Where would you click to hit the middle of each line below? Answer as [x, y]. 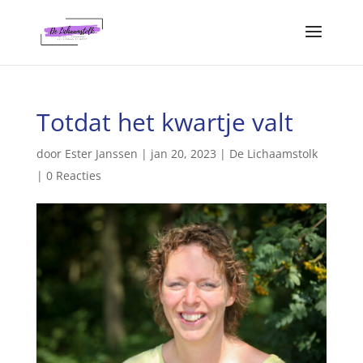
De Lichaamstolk [273, 154]
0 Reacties [73, 175]
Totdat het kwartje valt [164, 122]
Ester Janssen [101, 154]
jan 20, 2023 [183, 154]
